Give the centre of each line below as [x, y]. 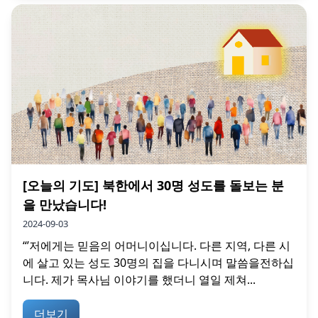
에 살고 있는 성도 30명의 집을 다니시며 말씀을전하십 [158, 262]
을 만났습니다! [65, 204]
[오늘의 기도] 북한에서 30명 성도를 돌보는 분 [153, 185]
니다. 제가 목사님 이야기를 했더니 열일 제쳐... [139, 279]
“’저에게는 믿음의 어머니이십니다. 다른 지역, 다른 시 [157, 245]
